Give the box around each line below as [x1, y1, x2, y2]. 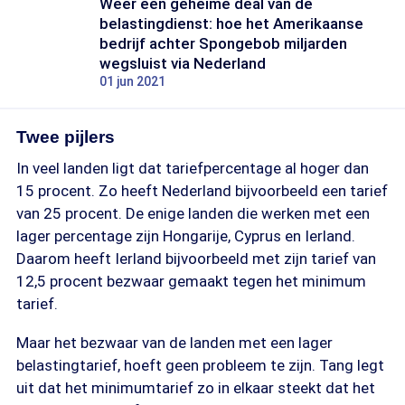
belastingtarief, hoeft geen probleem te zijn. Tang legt [16, 356, 384, 374]
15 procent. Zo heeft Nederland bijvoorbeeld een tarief [16, 182, 388, 200]
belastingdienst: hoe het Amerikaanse [99, 14, 363, 33]
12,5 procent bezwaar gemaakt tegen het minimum [16, 272, 366, 290]
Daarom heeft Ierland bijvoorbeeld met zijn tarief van [16, 250, 376, 268]
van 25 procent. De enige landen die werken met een [16, 204, 370, 222]
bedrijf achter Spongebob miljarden [99, 34, 347, 52]
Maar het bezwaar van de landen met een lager [16, 334, 333, 352]
